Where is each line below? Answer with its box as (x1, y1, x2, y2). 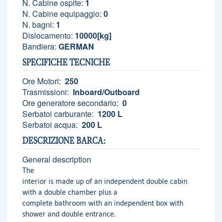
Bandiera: (22, 40, 56, 52)
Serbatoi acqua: (22, 118, 80, 130)
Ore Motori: (22, 75, 63, 87)
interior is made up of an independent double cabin (22, 176, 187, 186)
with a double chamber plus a (22, 187, 117, 197)
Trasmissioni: (22, 86, 71, 98)
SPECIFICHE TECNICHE (22, 55, 110, 70)
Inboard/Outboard (71, 86, 140, 98)
